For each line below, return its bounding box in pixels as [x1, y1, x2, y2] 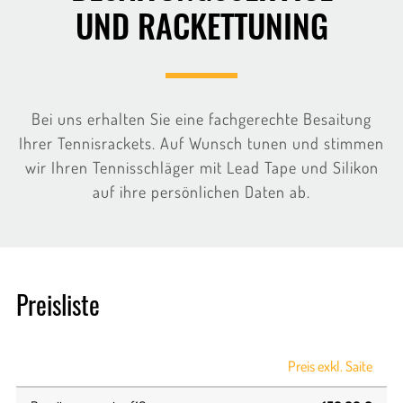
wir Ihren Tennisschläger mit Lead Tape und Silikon [24, 157, 379, 177]
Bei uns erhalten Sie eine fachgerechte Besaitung [31, 108, 372, 129]
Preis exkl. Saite [287, 356, 372, 375]
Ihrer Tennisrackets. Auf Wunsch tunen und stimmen [19, 132, 384, 153]
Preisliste [15, 285, 100, 323]
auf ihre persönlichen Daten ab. [93, 181, 310, 201]
